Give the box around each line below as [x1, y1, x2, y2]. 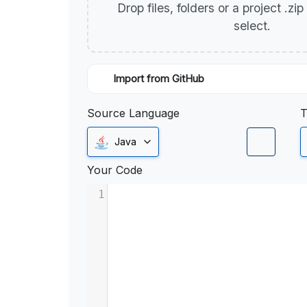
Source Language [87, 106, 180, 120]
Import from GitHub [113, 73, 204, 85]
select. [233, 19, 274, 33]
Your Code [87, 163, 143, 177]
